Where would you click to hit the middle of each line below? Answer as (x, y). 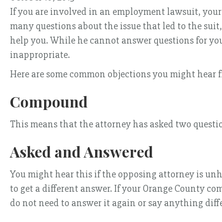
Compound (49, 102)
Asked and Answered (82, 152)
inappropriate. (40, 55)
